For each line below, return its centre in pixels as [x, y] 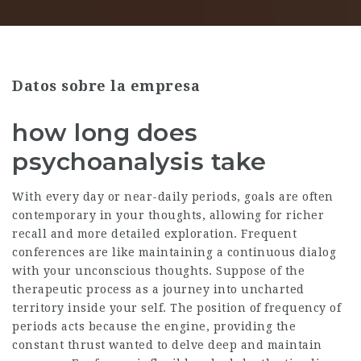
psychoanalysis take [139, 162]
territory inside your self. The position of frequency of [176, 308]
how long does [105, 133]
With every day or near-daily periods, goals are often [173, 197]
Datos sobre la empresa [106, 86]
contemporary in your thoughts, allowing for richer [168, 215]
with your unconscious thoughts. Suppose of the [158, 271]
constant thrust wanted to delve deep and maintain [167, 345]
